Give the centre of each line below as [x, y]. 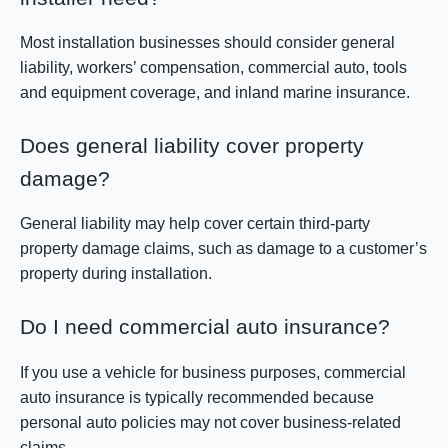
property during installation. [116, 274]
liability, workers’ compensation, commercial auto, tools [213, 67]
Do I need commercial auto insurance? [205, 327]
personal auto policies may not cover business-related [210, 422]
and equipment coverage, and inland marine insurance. [215, 92]
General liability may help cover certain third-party [195, 224]
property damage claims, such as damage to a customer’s [223, 249]
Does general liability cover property [192, 145]
